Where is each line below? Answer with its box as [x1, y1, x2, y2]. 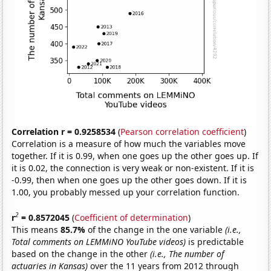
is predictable [186, 235, 244, 247]
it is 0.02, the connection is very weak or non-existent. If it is [11, 162, 255, 174]
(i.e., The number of [150, 247, 224, 260]
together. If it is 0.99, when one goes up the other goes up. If [11, 150, 259, 162]
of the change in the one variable [88, 223, 226, 235]
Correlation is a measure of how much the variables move [11, 138, 246, 150]
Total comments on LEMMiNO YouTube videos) [11, 235, 186, 247]
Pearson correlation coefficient [120, 126, 244, 138]
